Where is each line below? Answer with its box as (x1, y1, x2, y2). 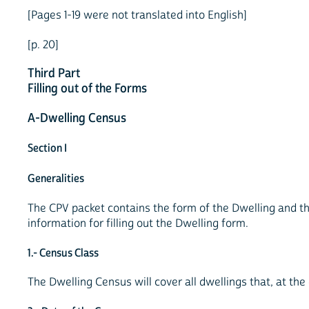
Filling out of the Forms (28, 81, 147, 97)
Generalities (28, 171, 84, 186)
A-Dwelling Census (28, 110, 126, 127)
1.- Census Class (28, 246, 99, 260)
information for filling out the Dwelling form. (28, 216, 248, 230)
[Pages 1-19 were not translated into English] (28, 8, 247, 22)
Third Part (28, 66, 80, 82)
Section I (28, 141, 67, 155)
